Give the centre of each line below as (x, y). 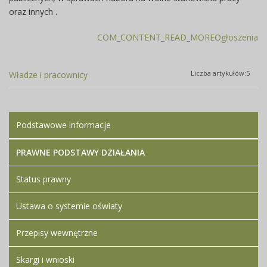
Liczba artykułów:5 (220, 73)
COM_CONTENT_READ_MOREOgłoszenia (178, 37)
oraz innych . (33, 12)
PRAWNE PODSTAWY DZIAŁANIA (80, 152)
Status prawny (44, 179)
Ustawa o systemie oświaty (69, 206)
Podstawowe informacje (63, 125)
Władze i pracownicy (48, 75)
